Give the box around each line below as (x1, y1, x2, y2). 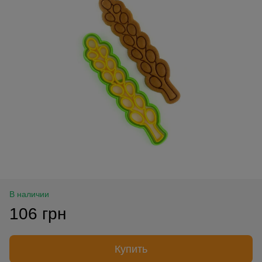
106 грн (9, 204, 66, 223)
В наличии (9, 189, 49, 199)
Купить (115, 243, 147, 255)
